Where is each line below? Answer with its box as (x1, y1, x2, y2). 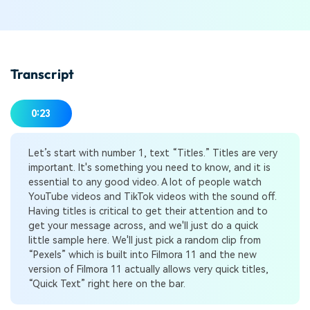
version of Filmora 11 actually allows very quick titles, (28, 263, 268, 275)
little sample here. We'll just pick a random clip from (28, 234, 261, 246)
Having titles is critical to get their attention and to (28, 205, 268, 217)
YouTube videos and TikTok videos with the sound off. (28, 190, 277, 202)
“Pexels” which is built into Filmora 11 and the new (28, 248, 257, 260)
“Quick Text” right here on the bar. (28, 277, 185, 289)
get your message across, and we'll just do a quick (28, 219, 258, 231)
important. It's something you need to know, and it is (28, 161, 271, 173)
